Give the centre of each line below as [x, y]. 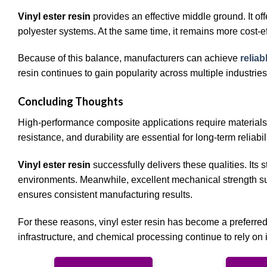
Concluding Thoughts [71, 102]
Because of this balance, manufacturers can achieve [129, 58]
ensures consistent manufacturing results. [105, 195]
